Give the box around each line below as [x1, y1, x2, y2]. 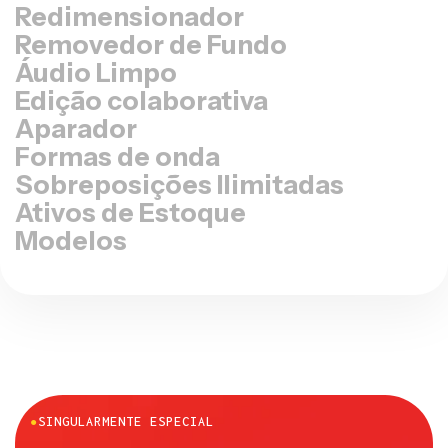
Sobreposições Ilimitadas [15, 169, 344, 202]
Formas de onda [15, 141, 220, 174]
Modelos [15, 225, 127, 258]
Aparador [15, 113, 137, 146]
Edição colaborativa [15, 85, 268, 118]
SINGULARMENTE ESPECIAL [38, 414, 214, 430]
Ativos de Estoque [15, 197, 246, 230]
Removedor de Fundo [15, 29, 287, 62]
